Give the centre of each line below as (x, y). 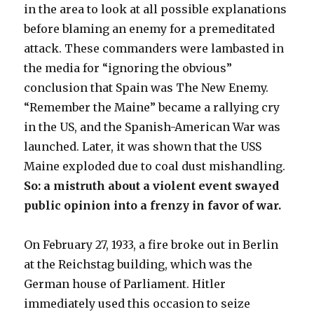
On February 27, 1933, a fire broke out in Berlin (151, 245)
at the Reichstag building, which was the (138, 265)
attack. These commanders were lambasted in (154, 49)
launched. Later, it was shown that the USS (143, 147)
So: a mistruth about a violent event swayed (152, 186)
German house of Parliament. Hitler (125, 284)
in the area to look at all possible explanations (156, 9)
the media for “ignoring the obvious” (128, 68)
